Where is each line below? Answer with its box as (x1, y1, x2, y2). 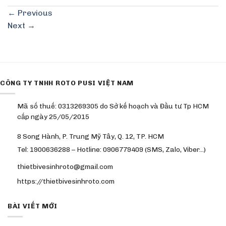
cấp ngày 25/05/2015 (17, 112, 89, 121)
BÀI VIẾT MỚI (8, 201, 58, 210)
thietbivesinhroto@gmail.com (17, 162, 113, 171)
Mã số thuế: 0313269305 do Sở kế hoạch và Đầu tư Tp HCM (17, 102, 209, 110)
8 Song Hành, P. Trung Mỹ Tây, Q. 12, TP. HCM (17, 132, 164, 141)
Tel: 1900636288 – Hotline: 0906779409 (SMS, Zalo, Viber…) (17, 145, 206, 154)
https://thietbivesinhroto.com (17, 177, 115, 185)
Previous (16, 8, 52, 18)
